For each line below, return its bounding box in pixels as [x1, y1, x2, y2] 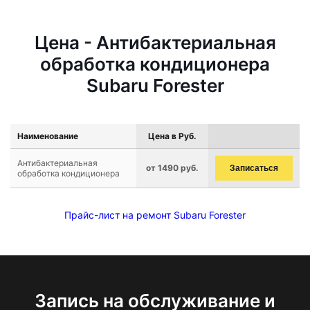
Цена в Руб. [148, 131, 197, 141]
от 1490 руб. [146, 163, 199, 173]
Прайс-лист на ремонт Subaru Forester [64, 209, 246, 221]
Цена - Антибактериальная [34, 32, 276, 53]
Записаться [230, 163, 278, 173]
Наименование [17, 131, 78, 141]
